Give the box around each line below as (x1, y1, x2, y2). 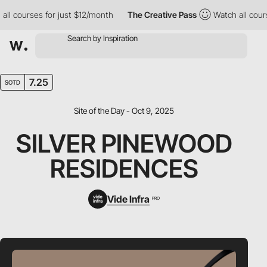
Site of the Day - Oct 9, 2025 (74, 105, 174, 116)
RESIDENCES (49, 153, 198, 184)
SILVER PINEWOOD (15, 128, 232, 159)
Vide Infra (107, 193, 150, 205)
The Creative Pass (114, 10, 184, 20)
